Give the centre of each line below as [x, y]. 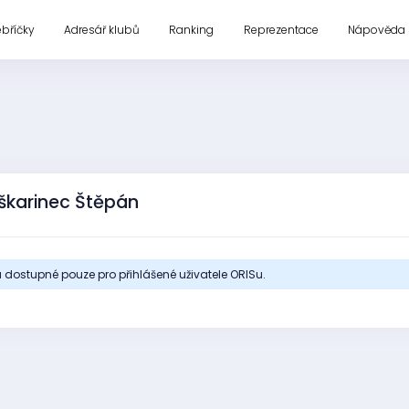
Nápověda [377, 29]
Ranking [192, 29]
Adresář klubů [101, 29]
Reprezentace [281, 29]
